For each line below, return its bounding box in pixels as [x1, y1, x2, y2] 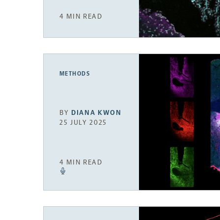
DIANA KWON [71, 108, 122, 117]
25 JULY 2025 [59, 118, 108, 127]
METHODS [59, 70, 90, 78]
